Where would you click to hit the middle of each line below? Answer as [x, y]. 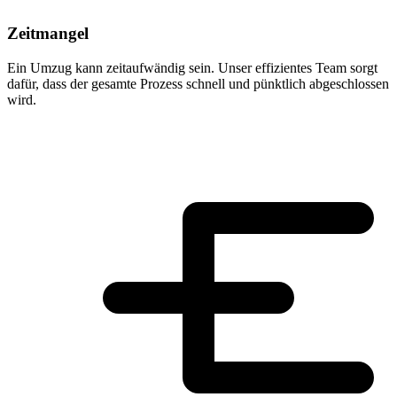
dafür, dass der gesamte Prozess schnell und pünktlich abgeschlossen [198, 83]
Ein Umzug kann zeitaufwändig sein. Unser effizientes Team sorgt [192, 67]
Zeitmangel [48, 34]
